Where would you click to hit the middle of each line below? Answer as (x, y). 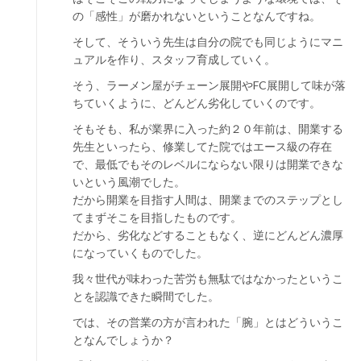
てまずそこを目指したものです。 (157, 217)
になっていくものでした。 (140, 253)
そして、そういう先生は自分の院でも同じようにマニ (208, 41)
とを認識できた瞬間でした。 (146, 296)
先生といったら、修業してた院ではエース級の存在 (202, 146)
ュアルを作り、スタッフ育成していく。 (174, 59)
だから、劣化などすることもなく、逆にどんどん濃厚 (208, 235)
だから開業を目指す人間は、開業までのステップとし (208, 199)
